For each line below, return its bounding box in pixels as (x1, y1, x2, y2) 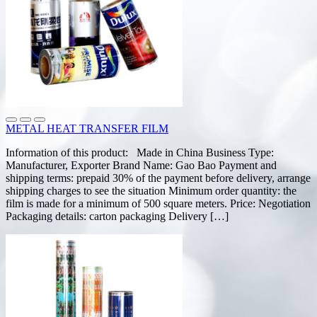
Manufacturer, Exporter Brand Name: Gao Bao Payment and (6, 158, 277, 171)
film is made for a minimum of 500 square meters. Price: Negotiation (6, 197, 311, 209)
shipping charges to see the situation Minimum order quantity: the (6, 184, 296, 197)
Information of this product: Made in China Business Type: (6, 146, 274, 158)
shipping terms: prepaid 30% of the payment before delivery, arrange (6, 171, 311, 184)
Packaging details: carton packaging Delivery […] (6, 209, 229, 222)
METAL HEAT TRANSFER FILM (6, 122, 168, 134)
